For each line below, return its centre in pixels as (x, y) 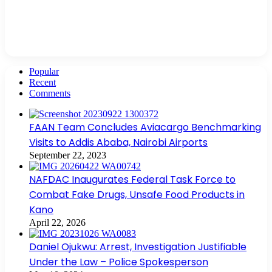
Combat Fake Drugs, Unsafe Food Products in (137, 194)
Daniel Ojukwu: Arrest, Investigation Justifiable (138, 246)
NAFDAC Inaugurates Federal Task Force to (132, 179)
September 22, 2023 (68, 155)
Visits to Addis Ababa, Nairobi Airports (118, 142)
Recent (42, 82)
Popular (44, 71)
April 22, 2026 (57, 222)
